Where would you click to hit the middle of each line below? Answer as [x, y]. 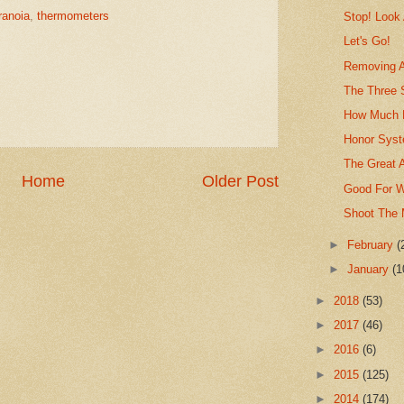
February [372, 244]
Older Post [240, 182]
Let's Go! [367, 41]
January [370, 270]
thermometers [73, 15]
